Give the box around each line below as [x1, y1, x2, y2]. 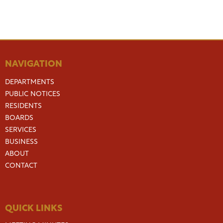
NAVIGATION [5, 60, 62, 69]
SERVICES [5, 126, 36, 134]
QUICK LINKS [5, 204, 62, 214]
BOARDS [5, 114, 33, 122]
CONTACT [5, 162, 37, 170]
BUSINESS [5, 138, 38, 146]
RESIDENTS [5, 103, 42, 110]
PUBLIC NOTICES [5, 91, 60, 98]
